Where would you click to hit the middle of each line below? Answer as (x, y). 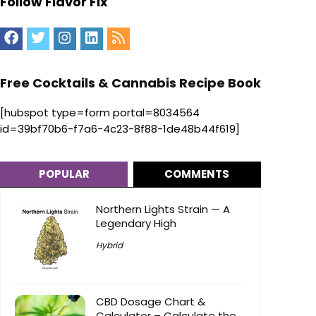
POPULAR (64, 174)
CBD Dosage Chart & (151, 301)
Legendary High (136, 223)
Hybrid (109, 245)
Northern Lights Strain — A (163, 209)
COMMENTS (197, 174)
